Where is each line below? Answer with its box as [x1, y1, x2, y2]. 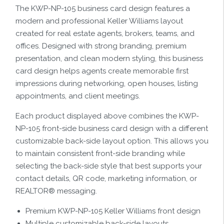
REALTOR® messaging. [15, 186, 97, 196]
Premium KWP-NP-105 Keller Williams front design [25, 206, 200, 216]
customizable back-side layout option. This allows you [15, 136, 208, 146]
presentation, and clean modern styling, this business [15, 54, 203, 63]
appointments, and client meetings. [15, 91, 140, 101]
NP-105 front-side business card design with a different [15, 124, 208, 133]
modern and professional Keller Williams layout [15, 16, 183, 26]
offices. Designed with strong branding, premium [15, 41, 186, 51]
